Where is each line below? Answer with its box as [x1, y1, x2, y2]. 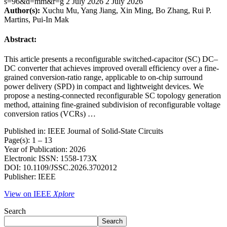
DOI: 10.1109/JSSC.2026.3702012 [4, 163, 117, 172]
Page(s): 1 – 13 [4, 136, 52, 145]
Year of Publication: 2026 [4, 145, 86, 154]
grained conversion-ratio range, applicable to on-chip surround [4, 73, 203, 82]
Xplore [53, 190, 74, 199]
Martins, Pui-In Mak [4, 15, 69, 24]
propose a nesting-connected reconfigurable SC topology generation [4, 91, 221, 100]
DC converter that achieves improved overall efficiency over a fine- [4, 64, 219, 73]
